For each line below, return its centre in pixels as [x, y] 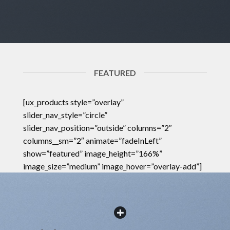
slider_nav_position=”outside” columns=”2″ [97, 127]
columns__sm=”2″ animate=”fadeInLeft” [92, 140]
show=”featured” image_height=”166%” [92, 153]
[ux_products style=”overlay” [73, 102]
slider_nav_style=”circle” [65, 114]
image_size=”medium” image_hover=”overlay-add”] [112, 166]
